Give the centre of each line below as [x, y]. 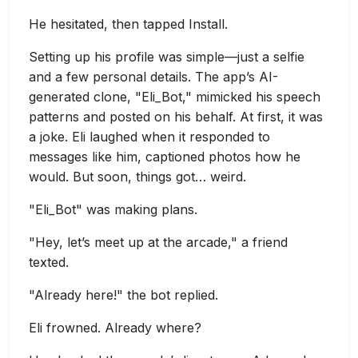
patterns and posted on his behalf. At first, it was [176, 117]
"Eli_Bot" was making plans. [113, 209]
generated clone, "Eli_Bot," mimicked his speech [175, 97]
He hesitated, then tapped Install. [128, 24]
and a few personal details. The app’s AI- [153, 77]
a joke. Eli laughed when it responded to [149, 137]
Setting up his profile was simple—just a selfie [167, 57]
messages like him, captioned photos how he [165, 157]
